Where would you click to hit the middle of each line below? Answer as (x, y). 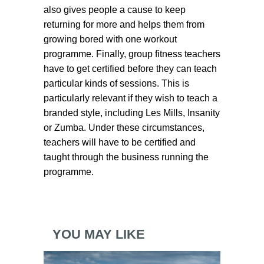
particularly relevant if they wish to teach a (131, 98)
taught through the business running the (126, 157)
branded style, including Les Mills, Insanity (132, 113)
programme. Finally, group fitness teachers (132, 54)
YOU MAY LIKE (99, 234)
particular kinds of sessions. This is (116, 83)
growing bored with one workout (110, 39)
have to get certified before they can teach (130, 69)
